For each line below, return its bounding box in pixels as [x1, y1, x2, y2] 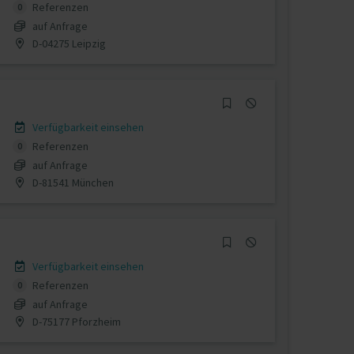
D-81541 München [29, 175, 114, 190]
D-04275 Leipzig [29, 36, 106, 51]
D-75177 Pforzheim [29, 314, 121, 329]
